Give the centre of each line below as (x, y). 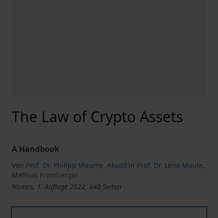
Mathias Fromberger (45, 175)
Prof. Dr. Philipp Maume (64, 165)
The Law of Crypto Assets (97, 117)
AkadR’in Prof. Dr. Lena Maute (155, 165)
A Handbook (36, 149)
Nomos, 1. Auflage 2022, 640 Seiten (66, 187)
